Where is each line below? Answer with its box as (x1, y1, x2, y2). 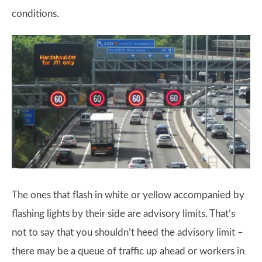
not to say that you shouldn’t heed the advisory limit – (12, 227, 243, 238)
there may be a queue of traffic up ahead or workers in (12, 246, 244, 257)
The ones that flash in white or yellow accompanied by (12, 190, 244, 201)
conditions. (12, 8, 59, 19)
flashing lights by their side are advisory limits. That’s (12, 209, 235, 219)
